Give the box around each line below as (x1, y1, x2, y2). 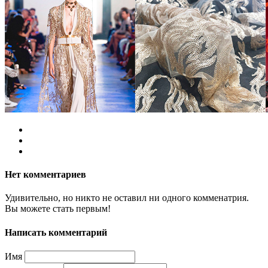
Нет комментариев (5, 169, 86, 180)
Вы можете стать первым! (5, 203, 111, 214)
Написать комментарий (5, 227, 107, 237)
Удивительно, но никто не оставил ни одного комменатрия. (5, 193, 249, 203)
